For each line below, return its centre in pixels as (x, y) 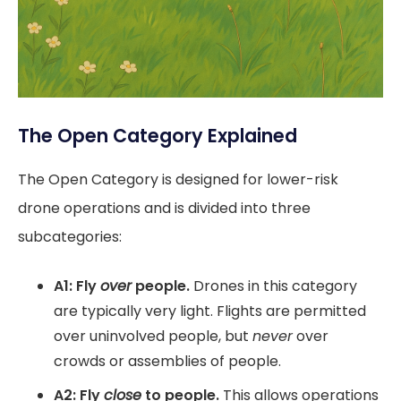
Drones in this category (273, 286)
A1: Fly (77, 286)
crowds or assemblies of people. (167, 361)
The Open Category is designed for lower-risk (178, 179)
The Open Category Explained (158, 136)
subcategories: (70, 237)
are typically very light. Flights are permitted (210, 311)
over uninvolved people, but (153, 336)
